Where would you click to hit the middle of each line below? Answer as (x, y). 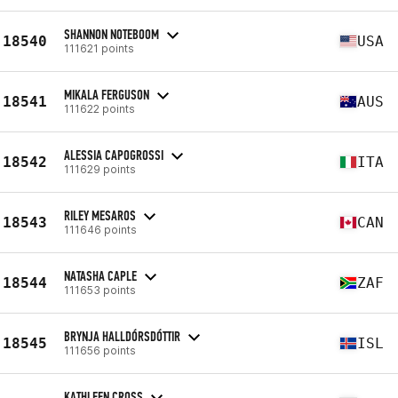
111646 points (100, 229)
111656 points (100, 350)
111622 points (99, 108)
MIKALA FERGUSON (107, 94)
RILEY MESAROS (100, 215)
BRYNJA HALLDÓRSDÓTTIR (122, 336)
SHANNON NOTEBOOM (111, 34)
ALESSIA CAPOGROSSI (114, 155)
